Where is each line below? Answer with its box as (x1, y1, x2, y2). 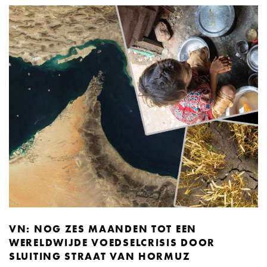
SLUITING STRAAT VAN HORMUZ (9, 249, 191, 263)
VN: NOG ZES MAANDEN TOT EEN (9, 222, 197, 235)
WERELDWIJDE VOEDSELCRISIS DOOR (9, 235, 216, 249)
